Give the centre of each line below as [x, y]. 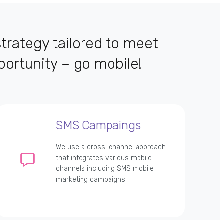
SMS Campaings [98, 125]
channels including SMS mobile [105, 169]
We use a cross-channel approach [111, 147]
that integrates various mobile [104, 158]
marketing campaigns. [91, 180]
